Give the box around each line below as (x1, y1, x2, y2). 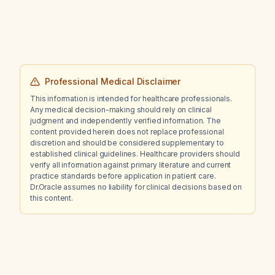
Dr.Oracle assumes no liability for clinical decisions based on (30, 182, 242, 192)
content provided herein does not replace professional (30, 127, 224, 136)
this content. (30, 193, 73, 203)
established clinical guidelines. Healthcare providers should (30, 149, 240, 158)
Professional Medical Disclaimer (45, 76, 181, 87)
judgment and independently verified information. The (30, 116, 221, 125)
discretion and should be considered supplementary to (30, 138, 224, 147)
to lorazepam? (60, 15, 116, 25)
